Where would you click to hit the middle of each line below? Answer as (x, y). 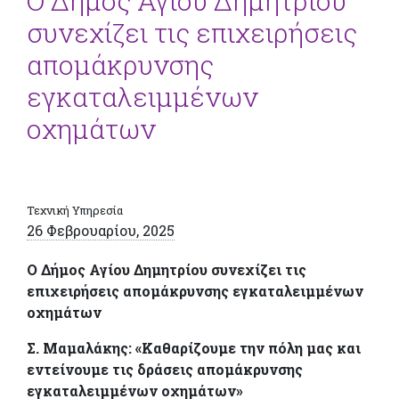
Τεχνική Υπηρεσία (75, 210)
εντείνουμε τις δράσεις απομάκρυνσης (165, 369)
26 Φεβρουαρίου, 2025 (101, 230)
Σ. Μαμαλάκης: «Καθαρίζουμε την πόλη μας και (194, 347)
